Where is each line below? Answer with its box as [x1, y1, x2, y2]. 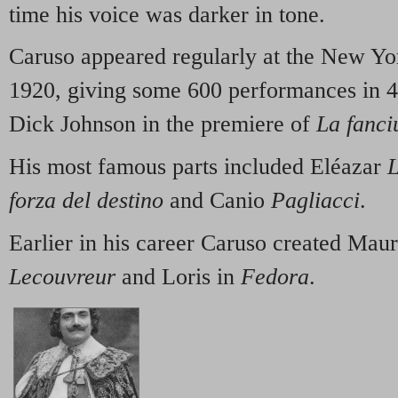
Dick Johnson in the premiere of [9, 111, 316, 138]
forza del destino [9, 187, 163, 214]
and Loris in [115, 263, 241, 290]
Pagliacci [271, 187, 360, 214]
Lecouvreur [9, 263, 115, 290]
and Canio [163, 187, 271, 214]
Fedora [241, 263, 309, 290]
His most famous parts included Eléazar [9, 154, 387, 180]
